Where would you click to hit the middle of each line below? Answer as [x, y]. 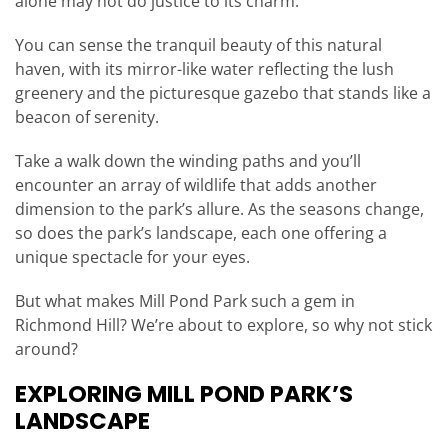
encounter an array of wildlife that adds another [196, 185]
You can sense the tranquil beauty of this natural [198, 45]
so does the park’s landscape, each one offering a [201, 233]
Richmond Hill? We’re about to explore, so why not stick [223, 325]
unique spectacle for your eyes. [132, 257]
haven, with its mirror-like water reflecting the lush [204, 69]
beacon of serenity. [87, 117]
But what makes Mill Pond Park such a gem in [185, 301]
